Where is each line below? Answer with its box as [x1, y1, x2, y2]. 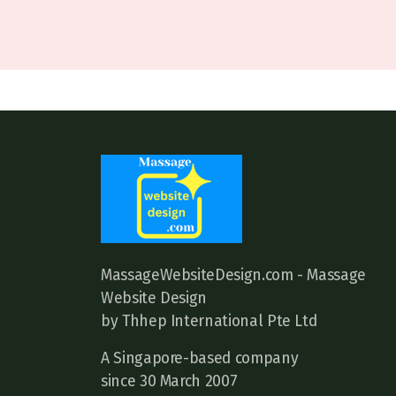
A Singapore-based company [101, 349, 299, 368]
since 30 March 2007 [101, 372, 238, 391]
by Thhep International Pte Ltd [101, 312, 317, 331]
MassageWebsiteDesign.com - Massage [101, 266, 367, 285]
